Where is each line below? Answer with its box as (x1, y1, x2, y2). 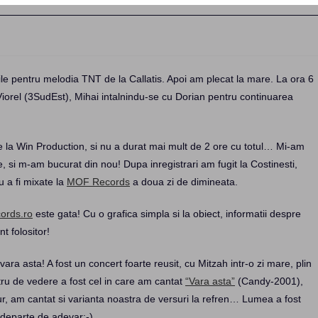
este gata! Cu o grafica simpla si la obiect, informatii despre (33, 208, 301, 219)
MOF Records (67, 176, 130, 187)
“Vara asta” (185, 275, 235, 287)
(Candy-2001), (235, 275, 303, 287)
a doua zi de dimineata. (130, 176, 238, 187)
